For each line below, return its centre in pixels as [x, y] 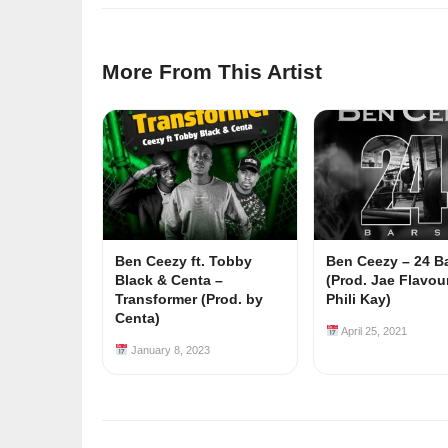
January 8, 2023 [168, 350]
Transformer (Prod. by [189, 299]
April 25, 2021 [372, 331]
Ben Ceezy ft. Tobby [183, 261]
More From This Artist [212, 71]
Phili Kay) [359, 299]
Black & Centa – [169, 280]
